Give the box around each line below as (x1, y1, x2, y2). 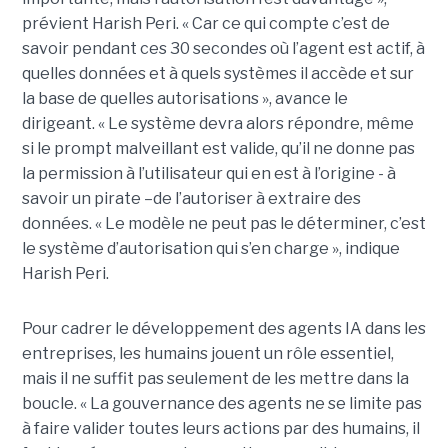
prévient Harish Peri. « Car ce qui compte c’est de (21, 14, 390, 34)
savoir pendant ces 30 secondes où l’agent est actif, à (21, 39, 425, 59)
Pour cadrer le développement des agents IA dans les (21, 319, 426, 339)
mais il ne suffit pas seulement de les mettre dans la (21, 369, 409, 389)
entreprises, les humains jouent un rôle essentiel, (21, 344, 394, 364)
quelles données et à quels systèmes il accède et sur (21, 64, 414, 84)
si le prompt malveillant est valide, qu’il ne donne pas (21, 139, 415, 159)
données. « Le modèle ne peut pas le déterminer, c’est (21, 214, 426, 234)
